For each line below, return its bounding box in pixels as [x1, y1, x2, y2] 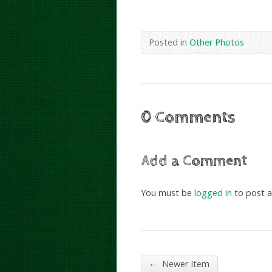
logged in [194, 187, 232, 199]
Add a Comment [141, 152, 247, 169]
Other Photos [189, 36, 244, 48]
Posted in [149, 36, 189, 48]
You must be [141, 187, 194, 199]
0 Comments [141, 107, 236, 127]
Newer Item [160, 258, 209, 270]
